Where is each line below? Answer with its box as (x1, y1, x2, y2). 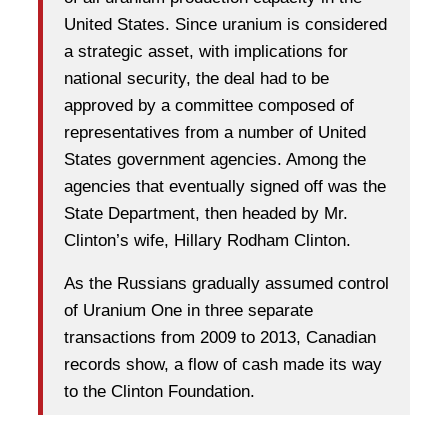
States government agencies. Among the (64, 149, 366, 169)
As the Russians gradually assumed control (64, 273, 389, 293)
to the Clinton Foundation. (64, 381, 255, 401)
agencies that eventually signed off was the (64, 176, 386, 196)
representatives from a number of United (64, 122, 366, 142)
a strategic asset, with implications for (64, 41, 348, 61)
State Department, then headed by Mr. (64, 203, 348, 223)
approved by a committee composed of (64, 95, 354, 115)
